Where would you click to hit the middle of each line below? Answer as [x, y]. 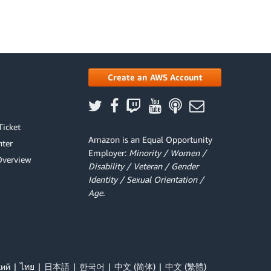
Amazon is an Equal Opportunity [150, 139]
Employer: [109, 153]
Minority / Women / [168, 153]
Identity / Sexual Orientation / [146, 179]
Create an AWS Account [155, 77]
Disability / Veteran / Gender [143, 166]
